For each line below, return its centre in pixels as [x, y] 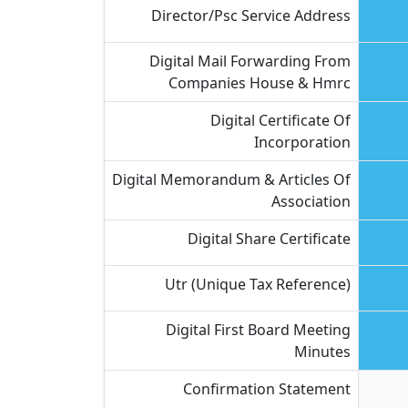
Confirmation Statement [267, 389]
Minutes [322, 352]
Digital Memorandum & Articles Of [231, 179]
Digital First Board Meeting [258, 330]
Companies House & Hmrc [260, 83]
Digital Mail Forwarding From [250, 61]
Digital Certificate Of [280, 120]
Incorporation [302, 142]
